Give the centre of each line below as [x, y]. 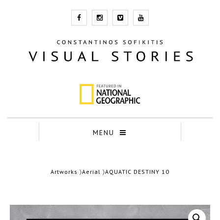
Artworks [64, 171]
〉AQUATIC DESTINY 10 [135, 171]
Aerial [91, 171]
